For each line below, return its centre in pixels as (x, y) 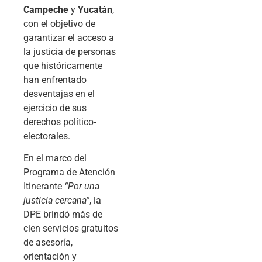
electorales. (47, 136)
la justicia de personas (70, 51)
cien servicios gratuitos (71, 229)
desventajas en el (59, 94)
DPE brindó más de (63, 215)
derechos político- (60, 122)
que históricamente (63, 65)
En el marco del (55, 158)
